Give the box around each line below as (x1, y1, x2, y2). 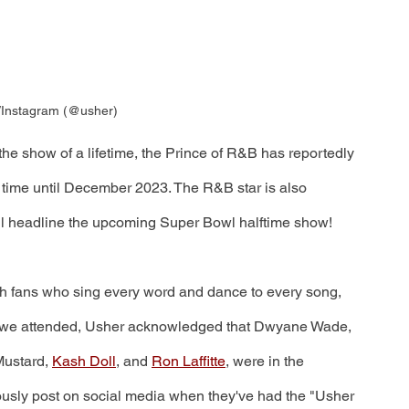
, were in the (225, 351, 308, 370)
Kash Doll (52, 351, 116, 370)
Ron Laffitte (152, 351, 225, 370)
